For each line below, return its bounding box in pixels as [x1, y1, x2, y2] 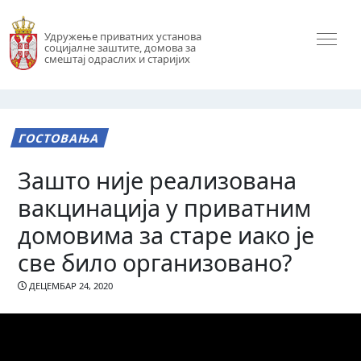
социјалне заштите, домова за [44, 40, 196, 56]
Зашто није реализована [18, 164, 297, 196]
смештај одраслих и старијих [44, 52, 190, 67]
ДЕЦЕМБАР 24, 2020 [27, 280, 114, 293]
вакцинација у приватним [18, 191, 312, 223]
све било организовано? [18, 246, 293, 278]
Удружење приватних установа [44, 29, 201, 44]
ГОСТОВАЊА [17, 130, 102, 146]
